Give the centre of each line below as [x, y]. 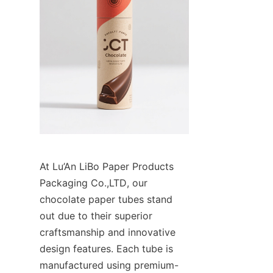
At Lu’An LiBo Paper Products [107, 166]
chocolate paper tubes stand [106, 199]
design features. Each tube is [106, 248]
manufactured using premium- [109, 265]
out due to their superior [96, 215]
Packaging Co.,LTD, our [94, 183]
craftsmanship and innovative [108, 232]
